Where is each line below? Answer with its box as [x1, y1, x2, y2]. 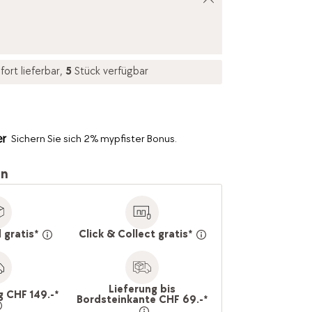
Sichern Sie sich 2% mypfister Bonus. [10, 132, 177, 146]
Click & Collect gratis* [78, 228, 192, 242]
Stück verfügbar [74, 65, 148, 79]
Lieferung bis [109, 283, 176, 297]
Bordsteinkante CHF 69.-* [77, 293, 208, 307]
